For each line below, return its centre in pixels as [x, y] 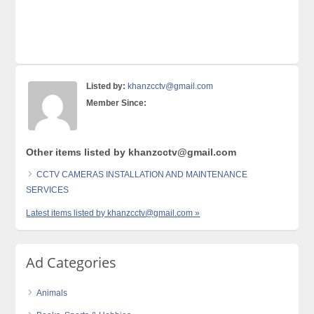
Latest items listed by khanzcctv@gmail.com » [113, 213]
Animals [52, 293]
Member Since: [117, 103]
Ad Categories [71, 262]
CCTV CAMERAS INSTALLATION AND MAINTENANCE [142, 175]
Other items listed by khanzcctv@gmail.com [131, 152]
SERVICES [48, 190]
